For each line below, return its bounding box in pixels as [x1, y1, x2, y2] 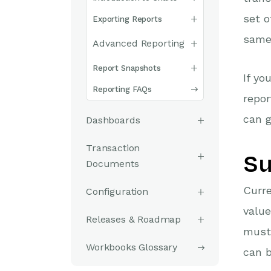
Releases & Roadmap [86, 214, 181, 225]
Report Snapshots [93, 64, 161, 73]
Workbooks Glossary [86, 241, 178, 253]
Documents [86, 158, 139, 169]
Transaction [86, 142, 140, 154]
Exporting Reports [93, 15, 162, 24]
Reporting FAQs [93, 85, 152, 94]
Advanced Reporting [93, 38, 185, 49]
